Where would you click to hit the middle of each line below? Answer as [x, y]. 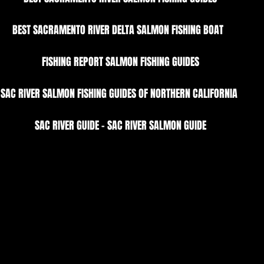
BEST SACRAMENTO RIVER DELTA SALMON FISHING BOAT [120, 30]
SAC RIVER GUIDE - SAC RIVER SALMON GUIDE [120, 126]
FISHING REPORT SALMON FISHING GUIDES [120, 62]
